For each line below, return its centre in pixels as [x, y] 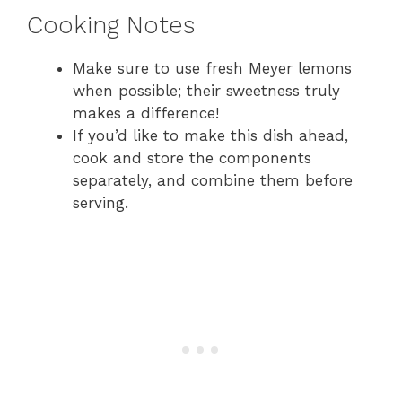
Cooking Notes [111, 26]
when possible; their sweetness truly [206, 91]
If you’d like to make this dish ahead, [210, 136]
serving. [100, 203]
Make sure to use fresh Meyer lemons [212, 69]
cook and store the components [192, 158]
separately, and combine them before [213, 181]
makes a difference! [146, 114]
